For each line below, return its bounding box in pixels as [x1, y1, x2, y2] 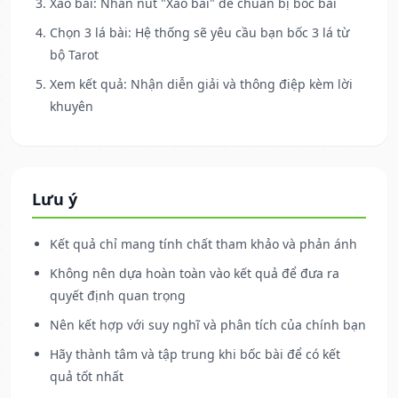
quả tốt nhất [50, 368, 123, 386]
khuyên [50, 98, 93, 115]
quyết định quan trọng [50, 287, 186, 305]
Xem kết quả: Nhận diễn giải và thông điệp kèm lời [50, 76, 353, 93]
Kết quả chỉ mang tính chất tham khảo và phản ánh [50, 235, 357, 253]
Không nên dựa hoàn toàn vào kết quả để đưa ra [50, 265, 339, 283]
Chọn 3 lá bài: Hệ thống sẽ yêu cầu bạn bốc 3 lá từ [50, 24, 349, 42]
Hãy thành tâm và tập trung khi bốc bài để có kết [50, 346, 340, 363]
